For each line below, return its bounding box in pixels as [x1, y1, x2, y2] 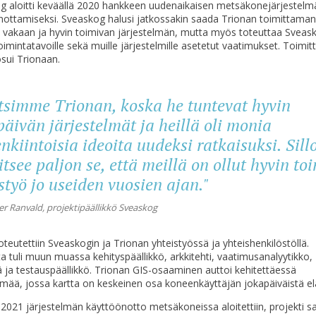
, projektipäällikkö [42, 200, 119, 214]
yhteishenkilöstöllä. [222, 236, 309, 250]
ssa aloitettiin [202, 299, 264, 313]
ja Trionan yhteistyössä [99, 236, 212, 250]
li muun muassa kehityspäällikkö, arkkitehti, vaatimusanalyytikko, [18, 249, 312, 263]
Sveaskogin [47, 236, 99, 250]
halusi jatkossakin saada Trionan [104, 11, 260, 25]
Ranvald [8, 200, 42, 214]
